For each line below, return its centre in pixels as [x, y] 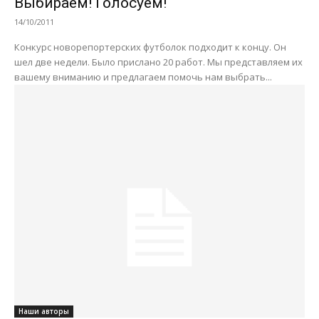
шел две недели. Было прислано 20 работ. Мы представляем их [158, 62]
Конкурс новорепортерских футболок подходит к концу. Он [150, 47]
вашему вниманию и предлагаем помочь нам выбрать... [143, 77]
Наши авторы [44, 311]
